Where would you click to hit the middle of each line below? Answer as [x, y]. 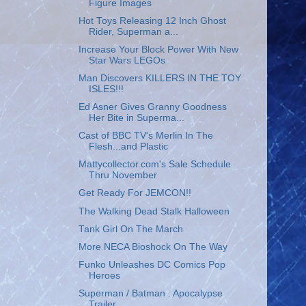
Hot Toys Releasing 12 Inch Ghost [152, 20]
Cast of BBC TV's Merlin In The [145, 136]
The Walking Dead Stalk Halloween [154, 211]
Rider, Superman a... [133, 31]
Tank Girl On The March [130, 229]
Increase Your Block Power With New [158, 49]
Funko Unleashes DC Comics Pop [152, 264]
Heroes [104, 275]
